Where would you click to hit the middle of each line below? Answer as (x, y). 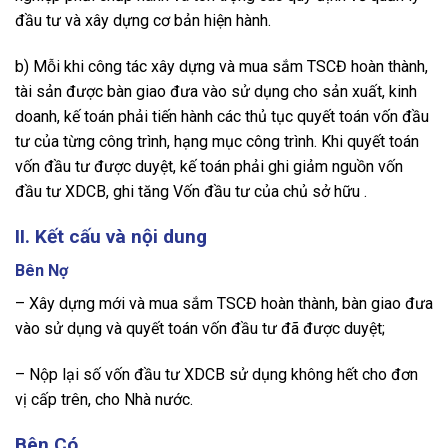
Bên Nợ (41, 271)
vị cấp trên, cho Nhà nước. (104, 399)
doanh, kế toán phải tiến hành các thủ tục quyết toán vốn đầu (222, 116)
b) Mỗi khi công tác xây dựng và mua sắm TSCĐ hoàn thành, (221, 66)
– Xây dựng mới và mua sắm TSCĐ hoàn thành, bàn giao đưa (224, 304)
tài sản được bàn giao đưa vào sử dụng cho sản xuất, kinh (216, 91)
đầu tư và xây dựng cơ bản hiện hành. (143, 20)
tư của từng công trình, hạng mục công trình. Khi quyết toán (217, 141)
